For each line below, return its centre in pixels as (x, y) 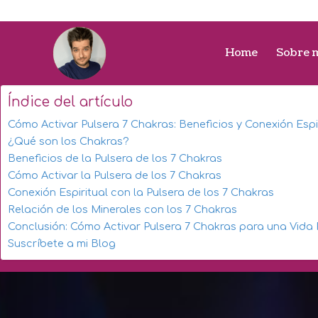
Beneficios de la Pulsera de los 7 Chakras (115, 158)
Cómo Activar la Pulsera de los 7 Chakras (115, 175)
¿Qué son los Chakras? (68, 141)
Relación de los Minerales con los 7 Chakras (122, 209)
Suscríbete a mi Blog (62, 243)
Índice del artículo (70, 102)
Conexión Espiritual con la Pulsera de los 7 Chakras (141, 192)
